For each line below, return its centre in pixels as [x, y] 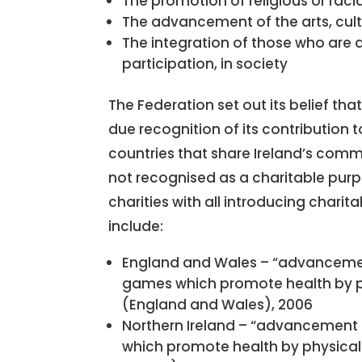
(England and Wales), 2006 [218, 305]
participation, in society [205, 64]
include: [136, 226]
